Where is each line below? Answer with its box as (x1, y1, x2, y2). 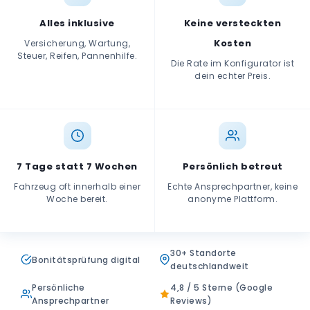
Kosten (214, 37, 251, 50)
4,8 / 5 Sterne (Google (170, 282, 273, 293)
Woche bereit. (46, 193, 108, 205)
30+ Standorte (170, 247, 237, 259)
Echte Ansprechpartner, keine (167, 181, 298, 192)
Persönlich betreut (182, 160, 283, 173)
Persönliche (32, 282, 85, 293)
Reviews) (170, 295, 212, 307)
